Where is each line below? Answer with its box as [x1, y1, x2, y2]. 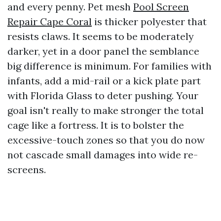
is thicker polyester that [92, 15, 207, 28]
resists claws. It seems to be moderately [7, 30, 194, 42]
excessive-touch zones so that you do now [7, 134, 205, 146]
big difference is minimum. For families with [7, 60, 212, 72]
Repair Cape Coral [7, 15, 92, 28]
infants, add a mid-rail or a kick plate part [7, 74, 201, 87]
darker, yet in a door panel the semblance [7, 45, 199, 57]
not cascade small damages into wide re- [7, 148, 198, 161]
